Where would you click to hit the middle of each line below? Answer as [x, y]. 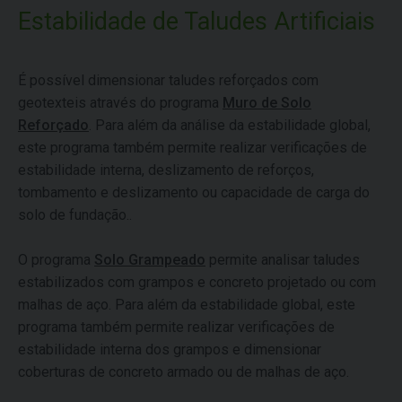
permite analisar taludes [283, 259]
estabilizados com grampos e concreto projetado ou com [197, 282]
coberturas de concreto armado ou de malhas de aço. [184, 371]
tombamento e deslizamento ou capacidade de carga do [194, 192]
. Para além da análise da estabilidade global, [230, 125]
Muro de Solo [267, 102]
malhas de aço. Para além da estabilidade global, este [187, 304]
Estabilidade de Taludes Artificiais [197, 21]
